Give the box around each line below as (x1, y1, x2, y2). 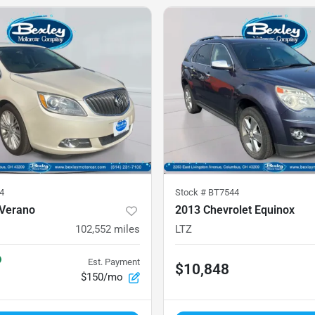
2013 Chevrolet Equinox (175, 203, 295, 217)
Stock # (175, 187, 208, 198)
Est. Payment (88, 257, 140, 268)
